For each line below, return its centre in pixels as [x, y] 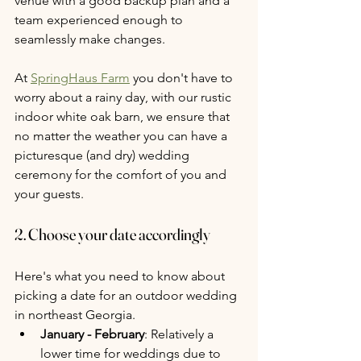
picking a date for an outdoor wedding [127, 296]
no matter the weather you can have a [122, 136]
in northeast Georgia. [75, 315]
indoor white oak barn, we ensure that [124, 117]
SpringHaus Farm [80, 78]
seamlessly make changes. [90, 39]
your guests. [49, 194]
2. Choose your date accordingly [112, 234]
